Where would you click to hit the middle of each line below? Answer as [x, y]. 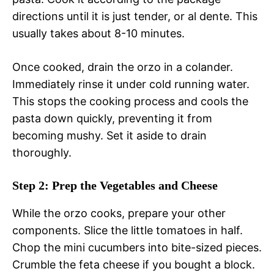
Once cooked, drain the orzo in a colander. [123, 67]
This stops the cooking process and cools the [130, 102]
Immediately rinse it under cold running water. [131, 84]
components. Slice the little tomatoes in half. [128, 231]
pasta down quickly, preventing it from [112, 119]
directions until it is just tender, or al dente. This [135, 17]
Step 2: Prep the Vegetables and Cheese [115, 186]
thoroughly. [42, 153]
